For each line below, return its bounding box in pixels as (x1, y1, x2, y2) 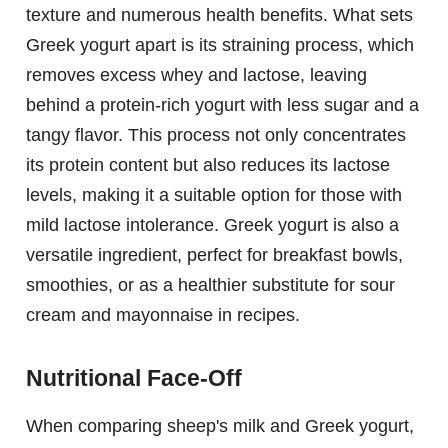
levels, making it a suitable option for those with (26, 184, 402, 205)
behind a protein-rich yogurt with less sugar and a (26, 94, 419, 115)
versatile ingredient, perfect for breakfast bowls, (26, 244, 403, 265)
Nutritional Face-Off (26, 364, 242, 391)
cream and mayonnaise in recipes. (26, 304, 300, 325)
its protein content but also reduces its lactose (26, 154, 390, 175)
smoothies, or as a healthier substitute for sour (26, 274, 395, 295)
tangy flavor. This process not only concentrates (26, 124, 406, 145)
